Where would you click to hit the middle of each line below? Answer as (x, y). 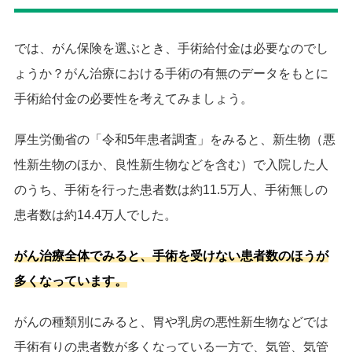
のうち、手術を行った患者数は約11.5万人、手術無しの (171, 189)
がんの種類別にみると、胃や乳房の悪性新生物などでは (171, 321)
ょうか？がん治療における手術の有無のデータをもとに (171, 73)
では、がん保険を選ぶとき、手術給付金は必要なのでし (171, 48)
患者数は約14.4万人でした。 (95, 214)
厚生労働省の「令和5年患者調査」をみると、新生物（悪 (175, 139)
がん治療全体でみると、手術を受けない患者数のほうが (171, 255)
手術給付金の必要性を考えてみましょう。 (134, 98)
